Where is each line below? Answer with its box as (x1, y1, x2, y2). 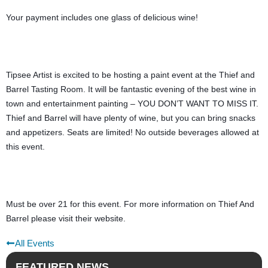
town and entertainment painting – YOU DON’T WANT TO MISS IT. (6, 98, 258, 108)
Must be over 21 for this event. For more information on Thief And (6, 199, 254, 209)
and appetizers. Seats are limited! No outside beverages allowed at (6, 127, 259, 137)
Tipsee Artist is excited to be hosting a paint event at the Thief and (6, 69, 255, 80)
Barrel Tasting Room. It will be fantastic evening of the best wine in (6, 84, 256, 94)
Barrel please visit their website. (6, 213, 126, 223)
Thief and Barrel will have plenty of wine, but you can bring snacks (6, 112, 255, 123)
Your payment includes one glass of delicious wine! (6, 12, 198, 22)
